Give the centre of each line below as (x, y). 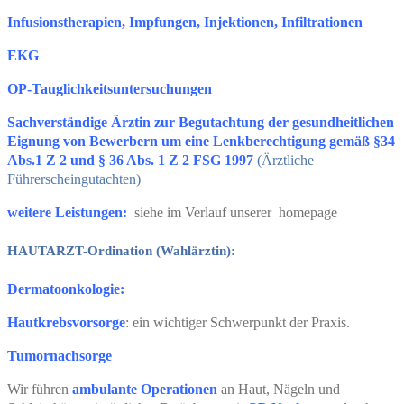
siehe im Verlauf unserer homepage (234, 212)
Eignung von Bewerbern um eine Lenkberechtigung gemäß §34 (201, 141)
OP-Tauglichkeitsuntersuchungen (110, 88)
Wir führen (40, 389)
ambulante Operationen (147, 389)
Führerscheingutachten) (74, 179)
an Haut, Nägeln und (280, 389)
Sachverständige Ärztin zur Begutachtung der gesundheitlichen (201, 122)
